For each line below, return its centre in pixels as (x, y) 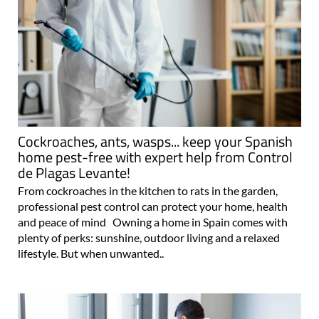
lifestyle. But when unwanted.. (91, 253)
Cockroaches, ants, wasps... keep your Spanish (155, 142)
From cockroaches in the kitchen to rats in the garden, (148, 191)
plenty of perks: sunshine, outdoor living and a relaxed (149, 238)
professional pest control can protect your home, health (153, 206)
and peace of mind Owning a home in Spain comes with (153, 222)
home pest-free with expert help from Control (155, 157)
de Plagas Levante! (74, 173)
